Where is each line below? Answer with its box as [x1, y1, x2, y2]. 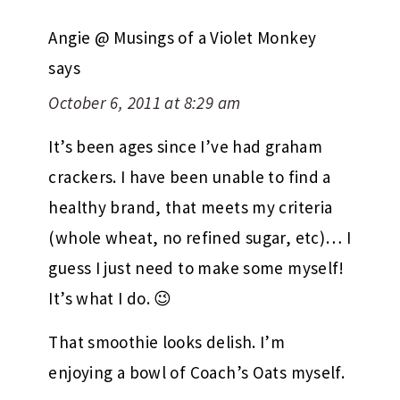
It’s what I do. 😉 [48, 287, 172, 310]
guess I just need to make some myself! [48, 257, 345, 279]
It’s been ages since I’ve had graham [48, 136, 323, 158]
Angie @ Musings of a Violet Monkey [48, 27, 317, 49]
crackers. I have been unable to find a [48, 166, 331, 188]
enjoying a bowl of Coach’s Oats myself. [48, 362, 346, 384]
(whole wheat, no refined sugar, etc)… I [48, 227, 352, 249]
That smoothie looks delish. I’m [48, 331, 286, 354]
